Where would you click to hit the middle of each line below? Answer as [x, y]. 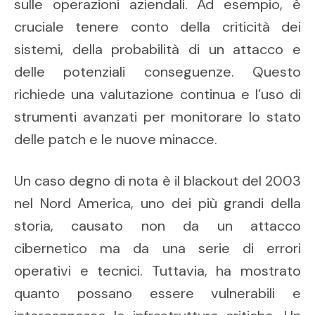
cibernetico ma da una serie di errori [157, 249]
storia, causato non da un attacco [157, 226]
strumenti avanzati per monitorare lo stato [157, 117]
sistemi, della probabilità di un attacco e [157, 50]
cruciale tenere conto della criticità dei [157, 27]
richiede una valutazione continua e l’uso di [157, 95]
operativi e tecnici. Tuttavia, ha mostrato [157, 271]
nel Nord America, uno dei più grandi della [157, 204]
